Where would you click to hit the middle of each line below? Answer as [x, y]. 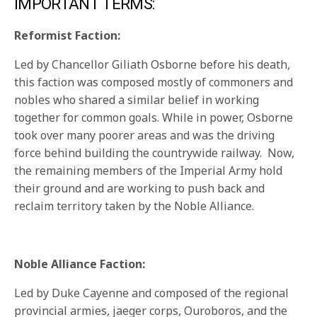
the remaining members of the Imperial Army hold [149, 171]
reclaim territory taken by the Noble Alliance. [134, 206]
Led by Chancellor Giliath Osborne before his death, [152, 65]
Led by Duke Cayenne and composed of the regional [152, 293]
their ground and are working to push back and [140, 189]
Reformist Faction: [68, 36]
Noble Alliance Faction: [80, 264]
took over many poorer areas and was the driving [145, 136]
